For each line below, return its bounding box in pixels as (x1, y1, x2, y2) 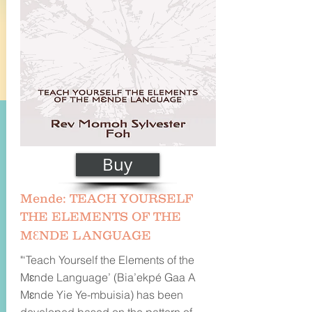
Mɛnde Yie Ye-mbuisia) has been (19, 288, 183, 302)
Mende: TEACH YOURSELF (19, 192, 193, 205)
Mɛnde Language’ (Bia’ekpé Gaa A (19, 270, 196, 284)
